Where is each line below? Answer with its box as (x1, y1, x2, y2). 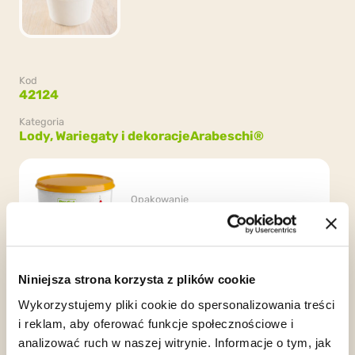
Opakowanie (131, 193, 189, 205)
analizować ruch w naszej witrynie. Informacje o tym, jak (18, 335, 331, 349)
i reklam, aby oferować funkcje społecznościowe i (18, 316, 293, 330)
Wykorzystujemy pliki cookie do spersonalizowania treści (18, 297, 335, 311)
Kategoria (19, 116, 64, 128)
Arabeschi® (190, 128, 264, 143)
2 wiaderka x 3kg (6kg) (131, 205, 269, 221)
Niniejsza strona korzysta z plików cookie (18, 273, 256, 287)
